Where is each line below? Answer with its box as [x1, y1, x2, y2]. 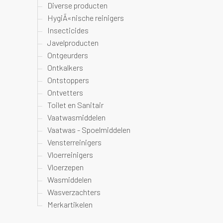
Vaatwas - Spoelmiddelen [47, 125, 130, 134]
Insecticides [47, 25, 89, 35]
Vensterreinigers [47, 137, 102, 147]
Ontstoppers [47, 75, 89, 85]
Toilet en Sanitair [47, 100, 104, 110]
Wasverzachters [47, 187, 101, 197]
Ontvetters [47, 88, 83, 97]
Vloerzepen [47, 162, 84, 172]
